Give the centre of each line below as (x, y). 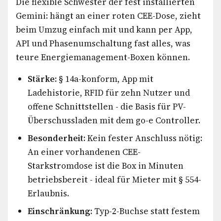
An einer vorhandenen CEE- (84, 152)
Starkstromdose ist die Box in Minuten (106, 166)
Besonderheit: (56, 138)
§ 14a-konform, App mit (105, 79)
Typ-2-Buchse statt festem (146, 211)
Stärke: (42, 79)
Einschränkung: (60, 211)
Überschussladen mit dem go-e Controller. (114, 120)
